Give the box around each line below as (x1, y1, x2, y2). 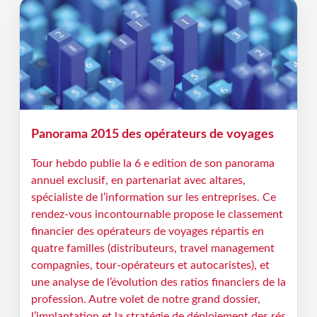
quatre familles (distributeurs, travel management (30, 243, 275, 254)
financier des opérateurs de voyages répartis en (30, 226, 264, 237)
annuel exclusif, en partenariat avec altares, (30, 175, 246, 186)
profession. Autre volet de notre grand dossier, (30, 294, 260, 305)
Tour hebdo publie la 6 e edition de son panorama (30, 158, 275, 169)
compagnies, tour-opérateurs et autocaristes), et (30, 260, 270, 271)
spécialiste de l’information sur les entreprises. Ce (30, 192, 276, 203)
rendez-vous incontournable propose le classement (30, 209, 283, 220)
